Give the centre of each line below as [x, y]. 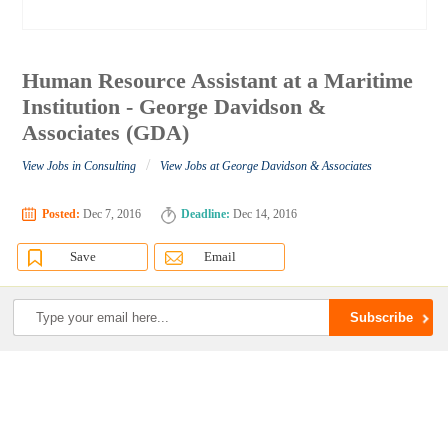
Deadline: [206, 214]
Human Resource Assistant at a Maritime [218, 81]
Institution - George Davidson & [174, 107]
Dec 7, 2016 [111, 214]
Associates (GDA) [106, 133]
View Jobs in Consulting [79, 166]
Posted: [61, 214]
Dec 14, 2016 [264, 214]
